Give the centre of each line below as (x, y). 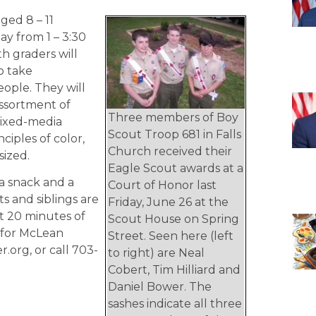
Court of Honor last (162, 185)
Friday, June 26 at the (168, 202)
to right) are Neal (156, 253)
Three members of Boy (173, 117)
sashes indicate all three (175, 303)
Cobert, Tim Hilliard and (174, 269)
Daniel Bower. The (160, 286)
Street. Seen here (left (171, 236)
